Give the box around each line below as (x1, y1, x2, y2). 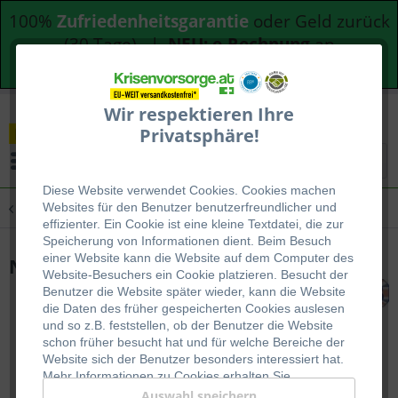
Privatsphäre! (139, 123, 259, 148)
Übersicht (26, 199, 84, 216)
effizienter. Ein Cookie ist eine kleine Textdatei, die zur (42, 217, 344, 232)
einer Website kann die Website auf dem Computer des (42, 251, 354, 266)
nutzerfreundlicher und (209, 200, 337, 215)
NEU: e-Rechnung (167, 33, 310, 56)
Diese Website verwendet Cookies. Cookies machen (42, 183, 336, 198)
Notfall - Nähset (9, 253, 155, 279)
